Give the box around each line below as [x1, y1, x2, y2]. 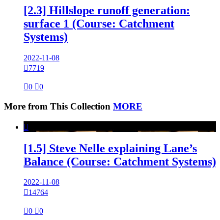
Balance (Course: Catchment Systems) [24, 155, 216, 168]
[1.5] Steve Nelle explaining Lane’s [24, 141, 197, 155]
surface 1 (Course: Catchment [24, 17, 174, 30]
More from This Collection [4, 101, 113, 111]
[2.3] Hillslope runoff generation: [24, 4, 190, 17]
